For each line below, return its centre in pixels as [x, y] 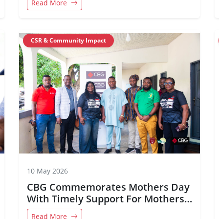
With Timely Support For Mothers [106, 199]
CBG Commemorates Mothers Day [108, 187]
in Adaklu [49, 210]
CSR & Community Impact [68, 40]
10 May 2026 [47, 171]
